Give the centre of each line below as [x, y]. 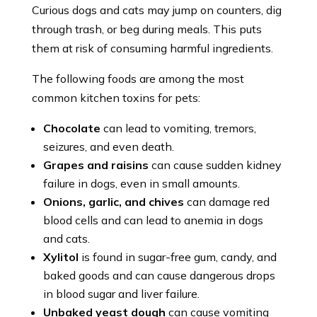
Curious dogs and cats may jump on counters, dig [156, 10]
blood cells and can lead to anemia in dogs [153, 220]
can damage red [228, 201]
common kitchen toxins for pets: [116, 97]
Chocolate [71, 128]
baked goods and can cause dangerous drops [159, 275]
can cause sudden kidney [216, 165]
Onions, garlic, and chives [115, 201]
